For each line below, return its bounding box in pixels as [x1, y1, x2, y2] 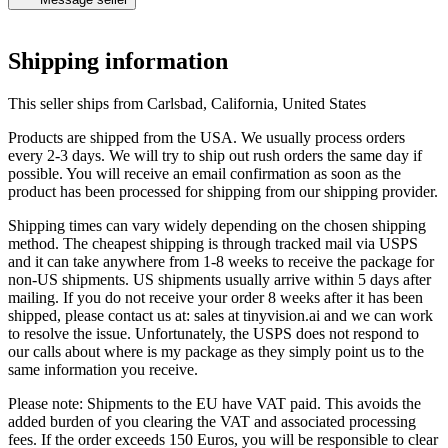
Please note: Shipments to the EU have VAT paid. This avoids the [8, 394, 421, 412]
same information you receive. [8, 360, 198, 378]
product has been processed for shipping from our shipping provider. [8, 182, 438, 200]
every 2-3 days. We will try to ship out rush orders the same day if [8, 146, 422, 164]
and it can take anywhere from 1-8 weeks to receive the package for [8, 252, 434, 270]
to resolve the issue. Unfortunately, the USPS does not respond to [8, 324, 419, 342]
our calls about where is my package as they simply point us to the [8, 342, 424, 360]
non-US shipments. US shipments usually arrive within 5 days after [8, 270, 431, 288]
